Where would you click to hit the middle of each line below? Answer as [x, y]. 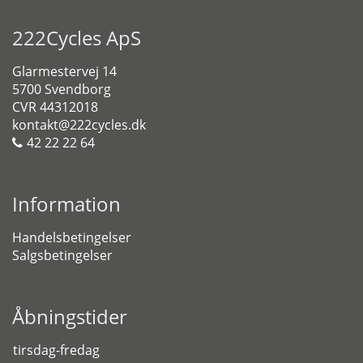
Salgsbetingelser [62, 255]
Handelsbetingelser [72, 237]
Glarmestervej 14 [64, 71]
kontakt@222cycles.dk [79, 125]
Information [66, 204]
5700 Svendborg [62, 89]
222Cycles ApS [77, 38]
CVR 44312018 [55, 107]
